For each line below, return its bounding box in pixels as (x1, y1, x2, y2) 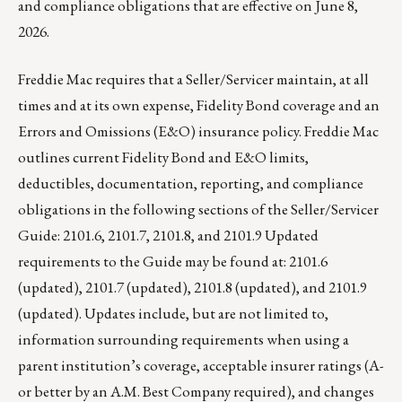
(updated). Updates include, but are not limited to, (18, 303, 328, 324)
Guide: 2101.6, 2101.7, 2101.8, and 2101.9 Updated (18, 225, 319, 246)
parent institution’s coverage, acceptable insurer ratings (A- (18, 355, 384, 376)
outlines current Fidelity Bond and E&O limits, (18, 147, 309, 168)
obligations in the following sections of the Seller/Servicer (18, 199, 379, 220)
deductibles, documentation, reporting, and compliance (18, 173, 363, 194)
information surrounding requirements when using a (18, 329, 349, 350)
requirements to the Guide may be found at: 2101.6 (18, 251, 328, 272)
